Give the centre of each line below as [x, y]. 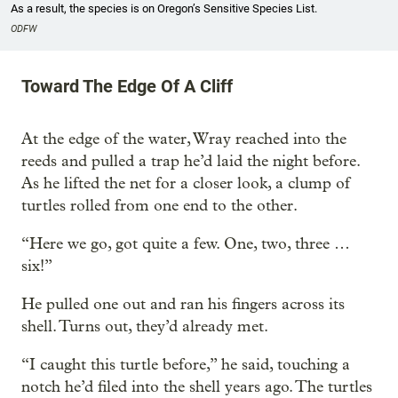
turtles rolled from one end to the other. [159, 205]
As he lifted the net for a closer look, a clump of [186, 183]
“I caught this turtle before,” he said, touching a [186, 364]
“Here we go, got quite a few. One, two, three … [185, 243]
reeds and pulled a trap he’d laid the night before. [191, 161]
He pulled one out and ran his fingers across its [183, 304]
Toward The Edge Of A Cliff [127, 86]
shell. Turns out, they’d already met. [145, 326]
